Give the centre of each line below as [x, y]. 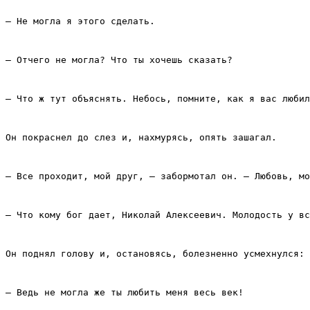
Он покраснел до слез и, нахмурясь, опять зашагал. [141, 138]
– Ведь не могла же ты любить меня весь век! [125, 293]
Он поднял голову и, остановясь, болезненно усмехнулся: [155, 254]
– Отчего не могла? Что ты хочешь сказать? [119, 60]
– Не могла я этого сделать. [80, 21]
